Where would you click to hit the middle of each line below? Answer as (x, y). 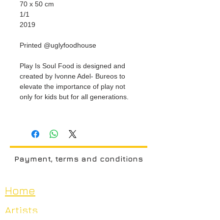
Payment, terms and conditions (79, 158)
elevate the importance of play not (72, 86)
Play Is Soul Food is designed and (72, 66)
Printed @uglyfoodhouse (58, 45)
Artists (21, 210)
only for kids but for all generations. (74, 96)
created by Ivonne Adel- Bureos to (72, 76)
